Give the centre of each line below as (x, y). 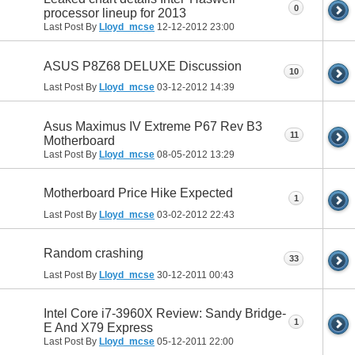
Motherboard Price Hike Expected (138, 193)
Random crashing (94, 253)
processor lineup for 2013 (115, 13)
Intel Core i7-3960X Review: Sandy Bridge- (165, 313)
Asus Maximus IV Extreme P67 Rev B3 (153, 126)
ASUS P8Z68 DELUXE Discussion (143, 66)
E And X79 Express (98, 327)
